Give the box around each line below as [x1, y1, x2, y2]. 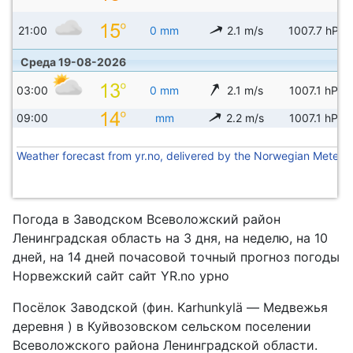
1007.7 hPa [288, 23, 345, 37]
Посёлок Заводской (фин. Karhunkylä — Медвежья [13, 299, 328, 315]
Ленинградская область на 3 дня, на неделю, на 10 [13, 229, 328, 246]
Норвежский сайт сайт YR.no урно [13, 267, 229, 284]
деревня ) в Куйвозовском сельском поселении [13, 318, 311, 334]
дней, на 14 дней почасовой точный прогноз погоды [13, 248, 340, 265]
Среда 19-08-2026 [20, 54, 126, 69]
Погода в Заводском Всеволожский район [13, 210, 281, 227]
